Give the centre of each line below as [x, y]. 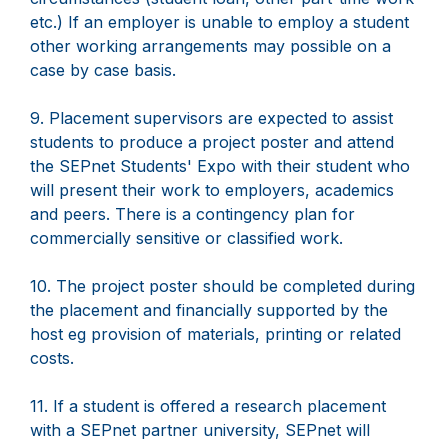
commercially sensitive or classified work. [186, 238]
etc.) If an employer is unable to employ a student [219, 22]
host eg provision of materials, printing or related [215, 334]
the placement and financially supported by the [209, 310]
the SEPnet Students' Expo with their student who [220, 166]
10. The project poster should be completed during [222, 286]
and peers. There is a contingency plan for [192, 214]
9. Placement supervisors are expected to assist [211, 118]
